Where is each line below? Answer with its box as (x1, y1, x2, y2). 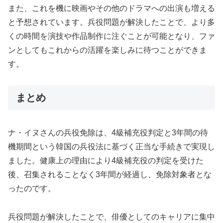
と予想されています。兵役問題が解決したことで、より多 (8, 17, 215, 26)
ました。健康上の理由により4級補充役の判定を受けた (8, 156, 204, 165)
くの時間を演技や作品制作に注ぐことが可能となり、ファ (8, 31, 215, 40)
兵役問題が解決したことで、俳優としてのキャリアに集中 (8, 212, 215, 221)
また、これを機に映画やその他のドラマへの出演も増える (8, 3, 215, 12)
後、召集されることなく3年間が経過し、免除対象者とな (8, 170, 212, 179)
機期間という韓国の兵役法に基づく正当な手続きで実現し (8, 142, 215, 151)
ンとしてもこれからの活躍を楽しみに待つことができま (8, 45, 207, 54)
